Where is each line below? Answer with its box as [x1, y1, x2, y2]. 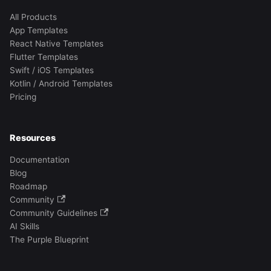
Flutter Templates [10, 52, 78, 62]
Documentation [10, 155, 70, 165]
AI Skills [10, 221, 39, 232]
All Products [10, 12, 57, 22]
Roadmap [10, 181, 47, 192]
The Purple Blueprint [10, 235, 89, 245]
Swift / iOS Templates [10, 65, 94, 76]
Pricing [10, 92, 36, 102]
